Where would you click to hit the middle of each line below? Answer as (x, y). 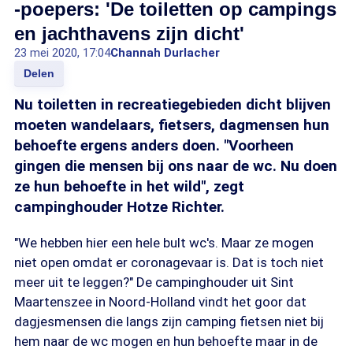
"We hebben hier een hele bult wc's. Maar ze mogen (164, 243)
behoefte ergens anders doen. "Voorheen (154, 145)
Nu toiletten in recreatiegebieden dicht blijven (173, 104)
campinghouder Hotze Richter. (119, 207)
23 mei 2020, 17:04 (62, 53)
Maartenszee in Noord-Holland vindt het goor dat (160, 302)
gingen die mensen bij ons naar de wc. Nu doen (176, 166)
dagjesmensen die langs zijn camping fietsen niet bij (169, 321)
